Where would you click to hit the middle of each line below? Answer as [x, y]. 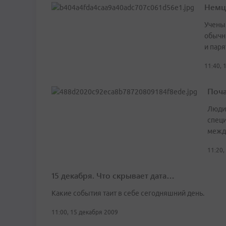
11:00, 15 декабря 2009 [85, 212]
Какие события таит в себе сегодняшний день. [128, 193]
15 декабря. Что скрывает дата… [113, 176]
